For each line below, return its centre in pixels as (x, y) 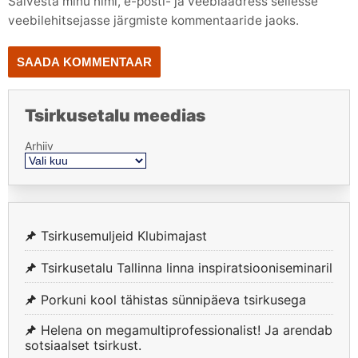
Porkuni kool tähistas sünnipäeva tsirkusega (173, 299)
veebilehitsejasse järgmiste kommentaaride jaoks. (153, 20)
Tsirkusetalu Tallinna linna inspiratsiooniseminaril (187, 267)
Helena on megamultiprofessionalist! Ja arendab (187, 330)
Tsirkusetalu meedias (115, 116)
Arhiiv (39, 145)
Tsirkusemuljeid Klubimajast (124, 235)
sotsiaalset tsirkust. (83, 345)
